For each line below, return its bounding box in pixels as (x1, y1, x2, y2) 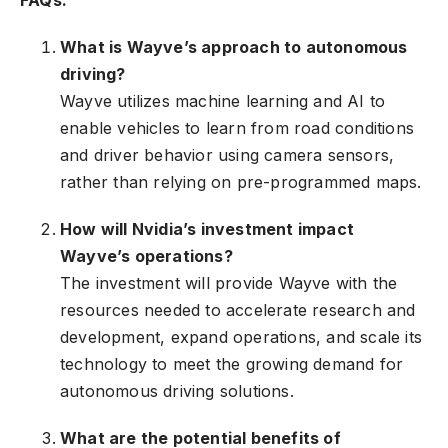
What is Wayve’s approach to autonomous (60, 37, 408, 58)
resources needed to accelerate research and (60, 300, 416, 321)
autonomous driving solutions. (60, 381, 294, 402)
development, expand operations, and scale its (60, 327, 423, 348)
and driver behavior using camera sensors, (60, 145, 395, 166)
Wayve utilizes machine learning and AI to (60, 91, 386, 112)
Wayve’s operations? (60, 246, 233, 267)
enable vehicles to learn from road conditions (60, 118, 415, 139)
